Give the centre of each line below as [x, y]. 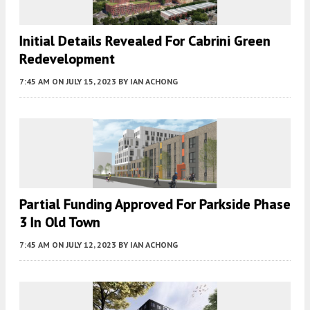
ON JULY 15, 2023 [84, 82]
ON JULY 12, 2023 [84, 245]
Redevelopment [67, 59]
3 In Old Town [60, 222]
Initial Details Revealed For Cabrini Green [145, 41]
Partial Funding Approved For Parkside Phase [155, 204]
